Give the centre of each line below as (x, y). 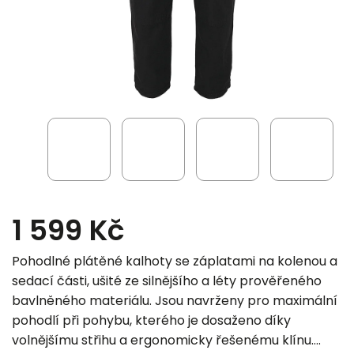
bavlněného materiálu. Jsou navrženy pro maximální (175, 301)
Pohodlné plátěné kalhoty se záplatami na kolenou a (175, 261)
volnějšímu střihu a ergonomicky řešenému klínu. (163, 340)
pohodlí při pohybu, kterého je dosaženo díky (151, 320)
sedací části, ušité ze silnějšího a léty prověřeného (167, 281)
